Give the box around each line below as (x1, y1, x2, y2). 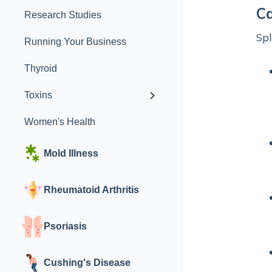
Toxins (24, 90, 52, 100)
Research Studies (24, 10, 101, 20)
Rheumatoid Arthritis (44, 185, 139, 195)
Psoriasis (44, 221, 87, 231)
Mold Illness (44, 148, 98, 158)
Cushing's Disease (44, 257, 131, 268)
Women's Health (24, 117, 95, 127)
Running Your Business (24, 36, 126, 47)
